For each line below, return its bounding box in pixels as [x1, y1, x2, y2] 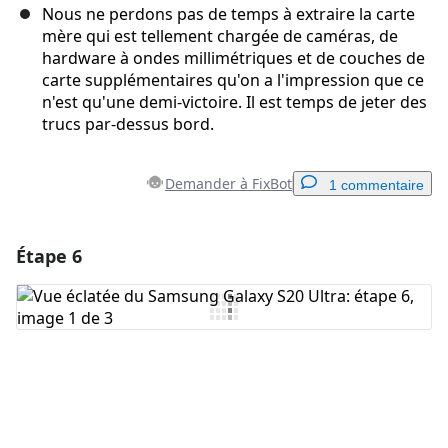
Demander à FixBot [165, 174, 292, 194]
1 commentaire [329, 177, 424, 194]
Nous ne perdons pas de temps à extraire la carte [42, 3, 415, 26]
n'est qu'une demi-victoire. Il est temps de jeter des [42, 91, 427, 114]
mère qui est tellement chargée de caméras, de [42, 25, 398, 48]
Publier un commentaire [257, 382, 394, 398]
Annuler [189, 382, 233, 398]
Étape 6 [16, 244, 82, 269]
